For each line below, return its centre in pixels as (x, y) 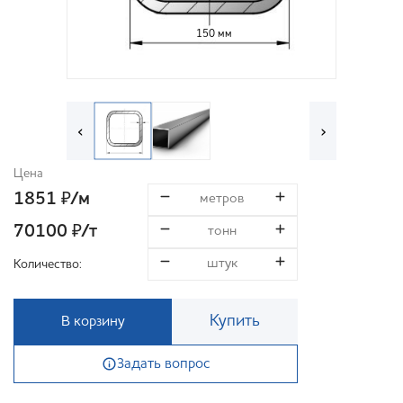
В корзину (93, 322)
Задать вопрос (163, 364)
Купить (235, 322)
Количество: (48, 264)
